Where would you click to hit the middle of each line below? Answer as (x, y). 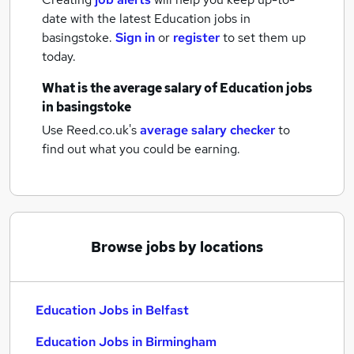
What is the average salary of (131, 88)
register (196, 38)
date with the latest (96, 19)
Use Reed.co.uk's (89, 130)
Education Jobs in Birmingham (126, 342)
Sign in (135, 38)
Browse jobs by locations (177, 247)
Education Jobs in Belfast (112, 310)
